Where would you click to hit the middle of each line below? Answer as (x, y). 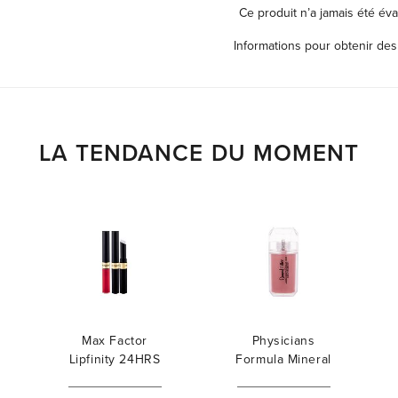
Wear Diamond (283, 378)
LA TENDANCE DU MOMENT (199, 153)
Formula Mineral (283, 359)
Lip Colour (115, 378)
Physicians (283, 341)
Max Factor (115, 341)
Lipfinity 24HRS (115, 359)
